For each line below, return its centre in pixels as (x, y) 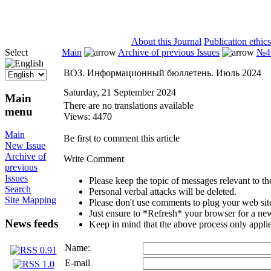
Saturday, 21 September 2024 (120, 92)
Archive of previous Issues (169, 52)
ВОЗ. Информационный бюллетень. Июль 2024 (162, 73)
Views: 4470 (88, 116)
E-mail (77, 263)
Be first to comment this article (122, 138)
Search (18, 189)
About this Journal (166, 41)
